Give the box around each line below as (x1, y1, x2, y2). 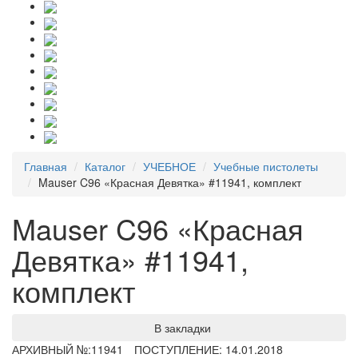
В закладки (153, 319, 211, 336)
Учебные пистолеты (213, 157, 318, 174)
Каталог (85, 157, 125, 174)
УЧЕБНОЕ (143, 157, 196, 174)
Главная (24, 157, 67, 174)
